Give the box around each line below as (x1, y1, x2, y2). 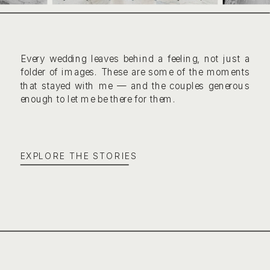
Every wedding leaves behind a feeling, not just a (20, 52, 250, 65)
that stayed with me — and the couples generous (20, 80, 250, 92)
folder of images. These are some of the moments (20, 66, 250, 78)
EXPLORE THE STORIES (20, 151, 138, 161)
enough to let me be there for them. (20, 93, 176, 105)
